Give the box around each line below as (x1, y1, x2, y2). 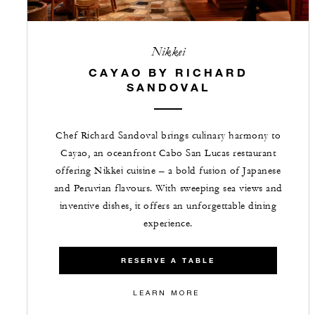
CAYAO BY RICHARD (88, 65, 248, 79)
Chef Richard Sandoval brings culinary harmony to (56, 129, 281, 142)
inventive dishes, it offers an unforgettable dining (59, 199, 277, 212)
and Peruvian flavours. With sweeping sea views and (53, 181, 283, 195)
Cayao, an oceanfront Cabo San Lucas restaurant (60, 146, 276, 160)
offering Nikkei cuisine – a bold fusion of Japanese (55, 164, 281, 177)
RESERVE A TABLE (121, 255, 215, 265)
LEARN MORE (133, 288, 200, 297)
